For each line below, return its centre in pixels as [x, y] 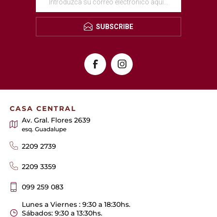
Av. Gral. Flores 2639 [56, 120]
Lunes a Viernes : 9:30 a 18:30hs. [76, 205]
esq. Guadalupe [44, 130]
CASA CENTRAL [43, 109]
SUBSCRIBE [115, 27]
